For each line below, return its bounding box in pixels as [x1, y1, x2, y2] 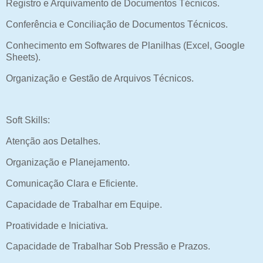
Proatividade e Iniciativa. [6, 220, 108, 231]
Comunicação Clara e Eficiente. [6, 178, 138, 188]
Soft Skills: [6, 115, 50, 126]
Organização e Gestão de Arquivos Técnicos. [6, 73, 194, 83]
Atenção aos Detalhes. [6, 136, 100, 147]
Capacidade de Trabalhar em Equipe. [6, 199, 162, 210]
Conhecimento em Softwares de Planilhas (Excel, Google [6, 40, 245, 50]
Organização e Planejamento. [6, 157, 130, 168]
